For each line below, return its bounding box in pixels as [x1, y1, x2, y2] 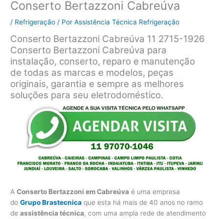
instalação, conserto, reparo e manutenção [10, 55, 196, 67]
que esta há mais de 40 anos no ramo [82, 198, 203, 206]
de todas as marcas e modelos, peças [10, 66, 174, 78]
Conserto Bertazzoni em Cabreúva [17, 187, 130, 196]
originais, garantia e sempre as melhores [10, 78, 184, 89]
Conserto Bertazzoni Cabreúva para [10, 44, 167, 56]
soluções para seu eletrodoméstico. [10, 89, 164, 101]
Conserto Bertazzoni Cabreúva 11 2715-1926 [10, 33, 205, 44]
